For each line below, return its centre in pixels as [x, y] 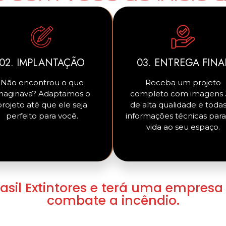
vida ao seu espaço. [183, 127]
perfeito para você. [42, 116]
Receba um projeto [183, 82]
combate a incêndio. [113, 200]
